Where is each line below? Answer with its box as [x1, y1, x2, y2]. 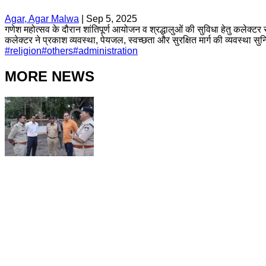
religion [10, 45, 42, 56]
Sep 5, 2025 [86, 13, 137, 24]
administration [78, 45, 138, 56]
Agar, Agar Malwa [5, 13, 79, 24]
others [47, 45, 73, 56]
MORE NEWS [5, 68, 94, 84]
